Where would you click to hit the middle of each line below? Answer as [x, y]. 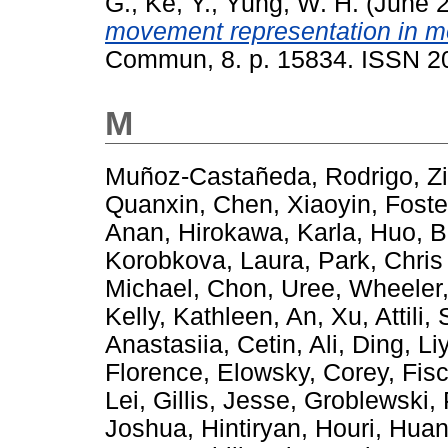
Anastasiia [164, 345]
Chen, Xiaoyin [292, 205]
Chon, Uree [271, 289]
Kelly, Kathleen [189, 317]
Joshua [146, 429]
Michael [149, 289]
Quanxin [152, 205]
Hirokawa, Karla [267, 233]
